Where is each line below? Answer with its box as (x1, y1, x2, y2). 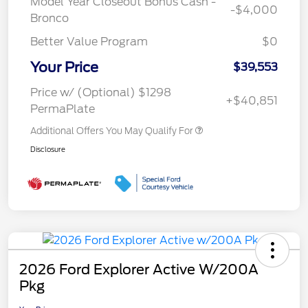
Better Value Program (30, 35, 148, 49)
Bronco (30, 12, 69, 25)
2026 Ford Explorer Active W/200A (19, 261, 258, 278)
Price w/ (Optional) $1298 (30, 86, 171, 100)
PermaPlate (30, 102, 95, 116)
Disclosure (30, 145, 65, 154)
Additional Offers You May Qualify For (30, 126, 193, 137)
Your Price (30, 59, 98, 76)
